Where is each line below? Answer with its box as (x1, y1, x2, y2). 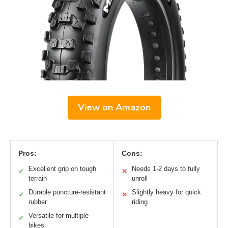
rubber (28, 198, 47, 206)
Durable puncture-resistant (28, 188, 106, 196)
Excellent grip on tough (28, 165, 96, 173)
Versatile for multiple (28, 212, 89, 220)
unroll (132, 175, 148, 183)
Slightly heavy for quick (132, 188, 201, 196)
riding (132, 198, 148, 206)
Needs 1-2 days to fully (132, 165, 200, 173)
